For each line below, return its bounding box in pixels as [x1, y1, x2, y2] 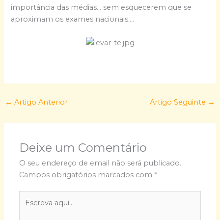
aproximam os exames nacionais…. [11, 14, 135, 24]
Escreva [19, 192, 47, 201]
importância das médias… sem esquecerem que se [11, 2, 192, 12]
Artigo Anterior [12, 98, 68, 107]
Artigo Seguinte [150, 98, 208, 107]
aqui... [19, 204, 38, 213]
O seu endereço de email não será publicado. [19, 158, 182, 167]
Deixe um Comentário [19, 140, 147, 155]
